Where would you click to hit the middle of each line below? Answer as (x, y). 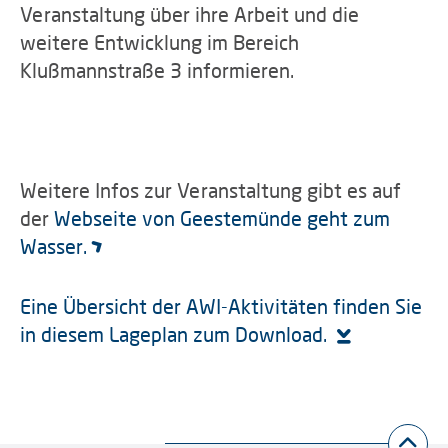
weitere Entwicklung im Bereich (159, 42)
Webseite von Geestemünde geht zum (222, 218)
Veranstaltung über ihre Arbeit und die (189, 14)
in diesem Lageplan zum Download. (176, 334)
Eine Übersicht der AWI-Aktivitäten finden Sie (221, 306)
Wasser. (53, 246)
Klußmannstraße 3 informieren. (157, 70)
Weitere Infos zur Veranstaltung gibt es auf (210, 190)
